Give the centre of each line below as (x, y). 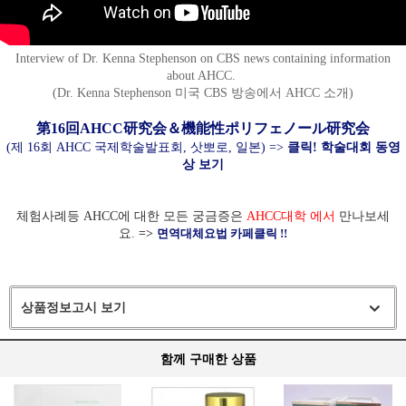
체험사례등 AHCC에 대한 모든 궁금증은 (130, 217)
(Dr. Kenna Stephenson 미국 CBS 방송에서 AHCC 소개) (203, 93)
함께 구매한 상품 (208, 359)
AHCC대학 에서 (291, 217)
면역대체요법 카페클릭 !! (222, 234)
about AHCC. (203, 76)
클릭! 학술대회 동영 (343, 148)
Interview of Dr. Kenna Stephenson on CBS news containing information (203, 59)
